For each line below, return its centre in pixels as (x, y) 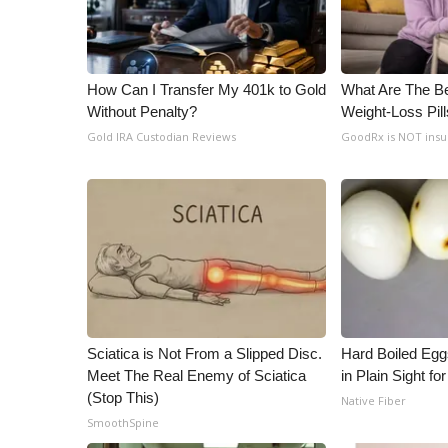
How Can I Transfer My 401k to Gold (206, 89)
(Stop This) (123, 397)
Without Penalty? (142, 111)
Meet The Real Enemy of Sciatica (196, 375)
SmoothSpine (123, 422)
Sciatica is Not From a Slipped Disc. (204, 353)
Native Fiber (374, 400)
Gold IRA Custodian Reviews (161, 136)
